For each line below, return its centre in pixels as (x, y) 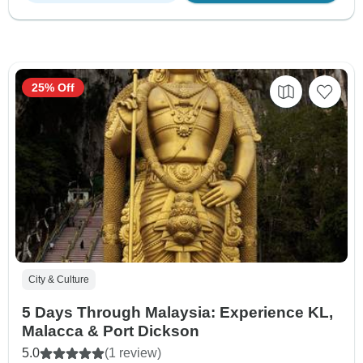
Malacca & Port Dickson (111, 331)
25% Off (53, 87)
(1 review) (133, 352)
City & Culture (59, 279)
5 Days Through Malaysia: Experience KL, (177, 312)
